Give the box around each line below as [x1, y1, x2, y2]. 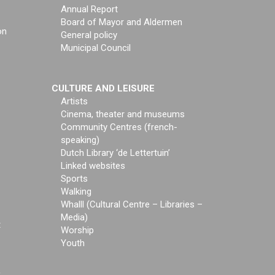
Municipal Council [60, 42, 131, 53]
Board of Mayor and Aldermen [60, 17, 182, 28]
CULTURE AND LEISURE [51, 83, 155, 94]
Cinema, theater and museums [60, 109, 185, 120]
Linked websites [60, 160, 125, 171]
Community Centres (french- [60, 122, 177, 133]
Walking [60, 186, 91, 197]
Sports [60, 173, 88, 184]
